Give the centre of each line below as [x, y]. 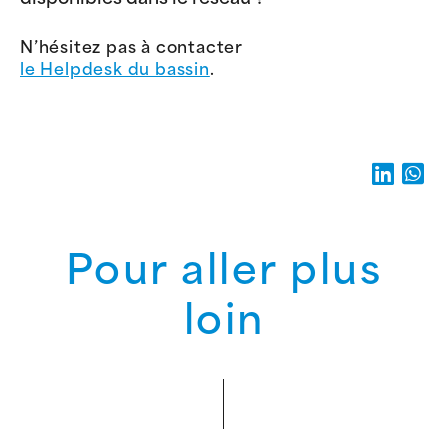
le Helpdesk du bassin [115, 71]
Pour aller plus [224, 274]
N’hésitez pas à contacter [132, 49]
